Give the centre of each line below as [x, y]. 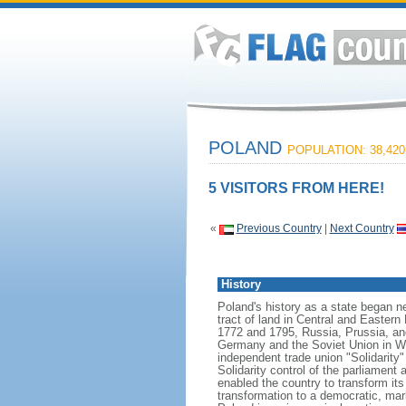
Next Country [362, 228]
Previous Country [279, 228]
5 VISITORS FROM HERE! [296, 188]
